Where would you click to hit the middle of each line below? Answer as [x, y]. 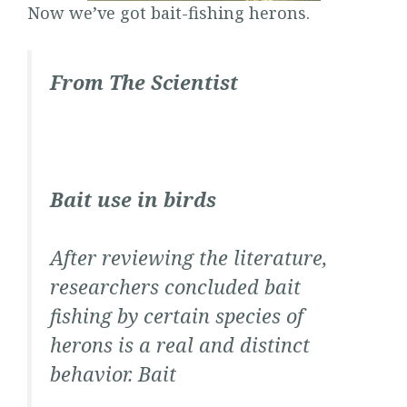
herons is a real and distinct [180, 344]
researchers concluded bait [175, 286]
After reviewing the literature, [189, 257]
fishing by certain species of [177, 315]
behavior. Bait [113, 373]
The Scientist [174, 82]
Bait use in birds [133, 199]
